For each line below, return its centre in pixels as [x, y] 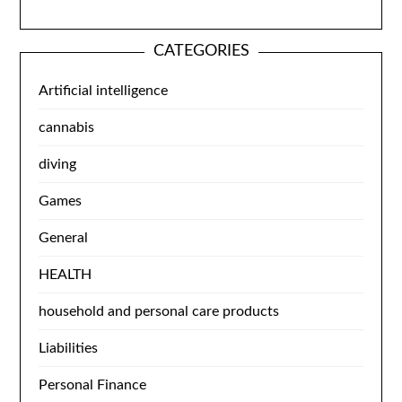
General [64, 238]
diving [58, 164]
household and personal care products [159, 311]
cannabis [67, 127]
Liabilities [69, 348]
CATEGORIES [201, 51]
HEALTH [66, 275]
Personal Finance [93, 385]
